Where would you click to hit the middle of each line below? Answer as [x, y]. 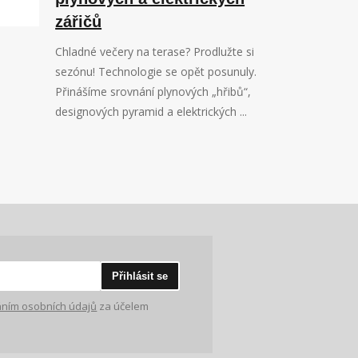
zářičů [79, 22]
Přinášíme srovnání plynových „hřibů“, [153, 92]
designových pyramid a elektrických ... [151, 112]
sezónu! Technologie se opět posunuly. [156, 72]
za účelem [123, 306]
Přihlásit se [140, 276]
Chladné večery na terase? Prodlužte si [155, 52]
